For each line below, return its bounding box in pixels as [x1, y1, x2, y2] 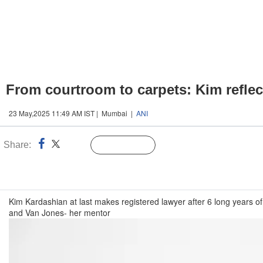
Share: [4, 140, 31, 150]
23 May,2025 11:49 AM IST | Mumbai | [9, 108, 136, 118]
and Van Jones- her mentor [9, 207, 110, 218]
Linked [64, 141, 88, 150]
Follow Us [114, 141, 149, 150]
